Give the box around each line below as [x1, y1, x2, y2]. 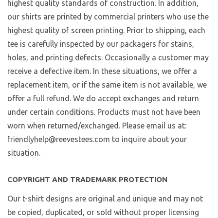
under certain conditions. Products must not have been [7, 108, 200, 117]
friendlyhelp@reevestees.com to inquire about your [7, 135, 187, 144]
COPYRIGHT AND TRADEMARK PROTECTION [7, 175, 167, 184]
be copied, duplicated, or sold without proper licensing [7, 208, 199, 217]
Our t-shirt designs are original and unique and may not [7, 194, 203, 203]
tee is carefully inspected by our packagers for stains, [7, 39, 194, 49]
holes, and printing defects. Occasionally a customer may [7, 53, 209, 62]
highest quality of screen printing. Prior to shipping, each [7, 26, 205, 35]
